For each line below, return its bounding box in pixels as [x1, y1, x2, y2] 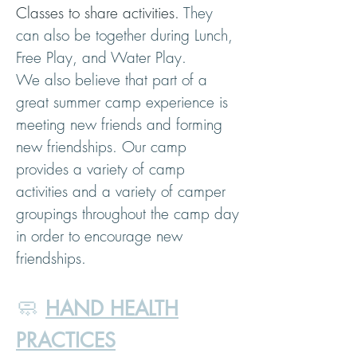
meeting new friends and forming [16, 114, 222, 135]
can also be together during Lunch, [16, 25, 233, 45]
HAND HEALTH [45, 296, 178, 321]
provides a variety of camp [16, 159, 185, 179]
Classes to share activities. [16, 2, 183, 23]
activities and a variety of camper [16, 181, 226, 202]
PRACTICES [16, 328, 116, 353]
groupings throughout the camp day [16, 203, 239, 224]
